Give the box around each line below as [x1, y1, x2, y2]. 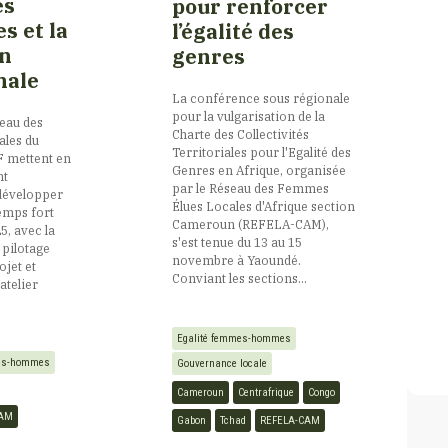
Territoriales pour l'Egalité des [172, 143, 351, 160]
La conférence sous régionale [172, 89, 350, 106]
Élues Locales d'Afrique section [172, 197, 355, 214]
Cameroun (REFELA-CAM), [172, 215, 329, 232]
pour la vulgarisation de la [172, 107, 325, 124]
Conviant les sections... [172, 269, 307, 286]
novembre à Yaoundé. [172, 251, 301, 268]
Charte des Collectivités [172, 125, 309, 142]
